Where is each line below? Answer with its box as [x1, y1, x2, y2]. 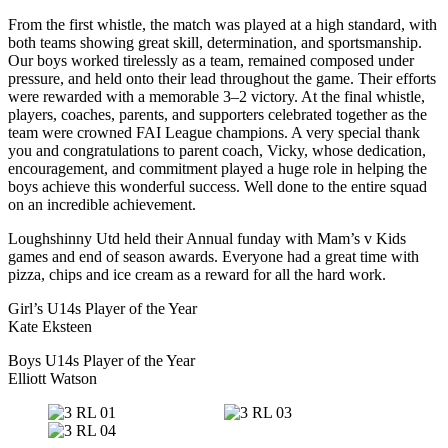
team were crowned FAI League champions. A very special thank [8, 124, 420, 141]
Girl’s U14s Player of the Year [8, 300, 197, 317]
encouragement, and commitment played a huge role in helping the [8, 160, 427, 177]
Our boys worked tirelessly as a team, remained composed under [8, 52, 414, 69]
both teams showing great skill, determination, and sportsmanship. [8, 34, 422, 51]
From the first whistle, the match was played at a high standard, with [8, 16, 437, 33]
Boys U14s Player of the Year [8, 352, 195, 369]
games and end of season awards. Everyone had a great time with [8, 248, 419, 265]
